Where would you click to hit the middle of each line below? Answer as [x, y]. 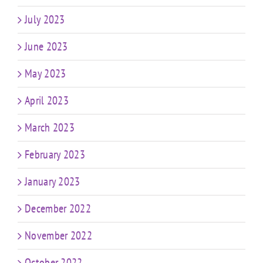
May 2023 [45, 74]
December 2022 [58, 209]
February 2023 [55, 155]
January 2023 [53, 182]
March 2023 [50, 128]
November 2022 [58, 236]
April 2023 [47, 101]
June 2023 [46, 47]
